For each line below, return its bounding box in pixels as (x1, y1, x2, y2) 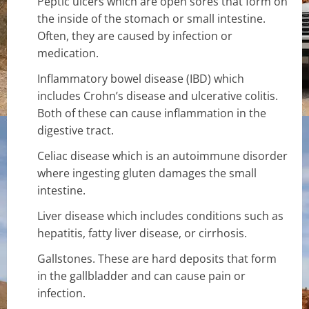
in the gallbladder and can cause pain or (37, 268, 246, 283)
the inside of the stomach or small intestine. (37, 10, 266, 26)
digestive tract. (37, 122, 114, 138)
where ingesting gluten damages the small (37, 165, 257, 181)
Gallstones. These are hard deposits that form (37, 250, 277, 266)
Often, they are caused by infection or (37, 28, 232, 43)
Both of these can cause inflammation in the (37, 105, 266, 121)
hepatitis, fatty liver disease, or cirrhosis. (37, 225, 247, 241)
